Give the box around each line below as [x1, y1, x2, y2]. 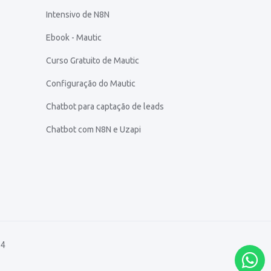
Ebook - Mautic [46, 32, 102, 42]
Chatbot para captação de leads [46, 101, 164, 111]
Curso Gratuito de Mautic [46, 55, 139, 65]
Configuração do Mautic [46, 78, 135, 88]
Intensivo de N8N [46, 9, 109, 19]
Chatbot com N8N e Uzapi [46, 124, 141, 134]
